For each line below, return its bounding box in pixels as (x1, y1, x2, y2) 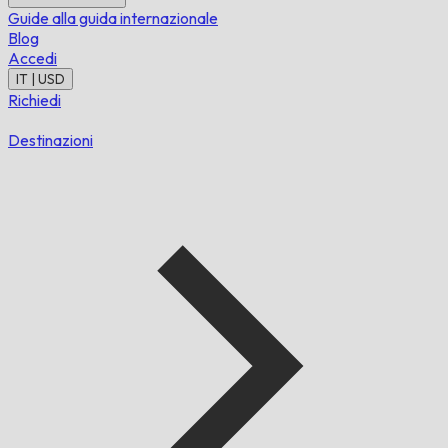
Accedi (8, 48, 57, 68)
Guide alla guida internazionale (8, 8, 218, 28)
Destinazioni (8, 130, 93, 150)
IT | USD (16, 71, 65, 87)
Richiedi (8, 90, 61, 110)
